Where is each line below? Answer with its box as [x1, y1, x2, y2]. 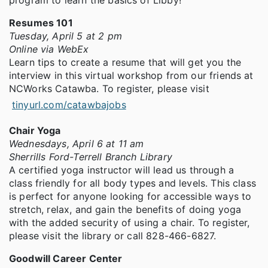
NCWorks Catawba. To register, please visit [9, 83, 209, 95]
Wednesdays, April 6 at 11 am [9, 138, 144, 150]
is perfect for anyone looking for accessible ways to [9, 190, 252, 203]
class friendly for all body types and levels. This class [9, 177, 256, 190]
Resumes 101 [9, 17, 73, 29]
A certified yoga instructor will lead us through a [9, 164, 234, 176]
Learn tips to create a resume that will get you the [9, 56, 242, 69]
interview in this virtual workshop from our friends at [9, 69, 254, 82]
